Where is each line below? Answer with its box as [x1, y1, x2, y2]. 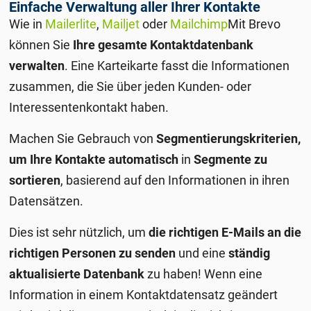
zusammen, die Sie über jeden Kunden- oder [9, 78, 252, 94]
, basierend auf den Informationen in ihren [60, 172, 290, 187]
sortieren [9, 172, 61, 187]
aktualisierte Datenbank [9, 266, 145, 281]
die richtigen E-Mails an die [149, 224, 302, 239]
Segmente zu [194, 151, 268, 167]
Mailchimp [170, 16, 228, 31]
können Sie [9, 37, 74, 52]
